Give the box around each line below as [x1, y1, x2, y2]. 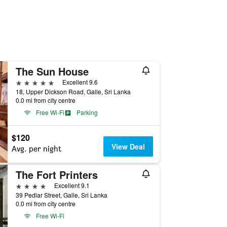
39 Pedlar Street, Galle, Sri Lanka [15, 191, 107, 199]
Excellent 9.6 [62, 78, 98, 86]
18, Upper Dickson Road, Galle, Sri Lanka [15, 87, 131, 96]
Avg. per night [11, 144, 61, 154]
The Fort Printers [15, 167, 98, 182]
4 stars [15, 180, 39, 190]
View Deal [111, 141, 145, 152]
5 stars [15, 77, 39, 87]
